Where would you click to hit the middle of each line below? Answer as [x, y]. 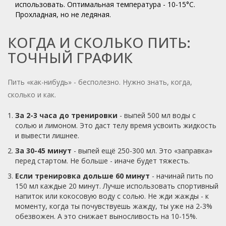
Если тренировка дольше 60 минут [82, 176]
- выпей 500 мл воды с [157, 116]
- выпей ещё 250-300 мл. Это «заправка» [142, 151]
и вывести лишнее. [47, 136]
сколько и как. [32, 95]
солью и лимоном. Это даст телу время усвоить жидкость [116, 126]
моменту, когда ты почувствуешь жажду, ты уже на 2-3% [114, 206]
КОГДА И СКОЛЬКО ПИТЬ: [99, 43]
